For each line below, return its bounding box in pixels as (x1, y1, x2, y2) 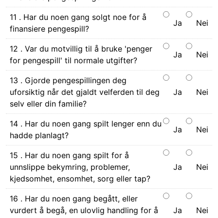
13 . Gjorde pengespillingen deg (10, 75, 127, 85)
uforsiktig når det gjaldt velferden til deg (10, 87, 160, 97)
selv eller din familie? (10, 98, 87, 109)
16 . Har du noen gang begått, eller (10, 193, 138, 203)
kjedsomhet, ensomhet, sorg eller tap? (10, 173, 150, 183)
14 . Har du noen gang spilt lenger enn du (10, 118, 162, 128)
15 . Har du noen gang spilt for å (10, 150, 129, 160)
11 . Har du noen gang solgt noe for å (10, 12, 146, 22)
